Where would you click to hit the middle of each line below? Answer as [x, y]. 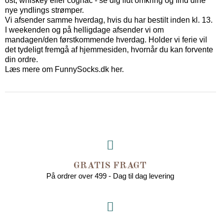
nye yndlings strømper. [44, 10]
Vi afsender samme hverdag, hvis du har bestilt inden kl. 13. [109, 20]
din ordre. [21, 60]
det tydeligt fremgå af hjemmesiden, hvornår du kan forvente [109, 50]
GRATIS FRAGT [110, 166]
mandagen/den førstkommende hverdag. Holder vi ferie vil [106, 40]
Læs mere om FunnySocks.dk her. [64, 70]
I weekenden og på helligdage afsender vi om [84, 30]
